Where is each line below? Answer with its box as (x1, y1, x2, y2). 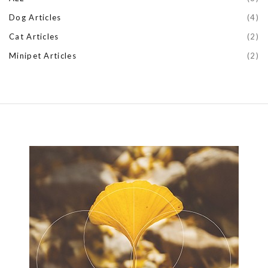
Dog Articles (9, 12, 62, 22)
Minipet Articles (9, 50, 77, 60)
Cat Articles (9, 31, 59, 41)
